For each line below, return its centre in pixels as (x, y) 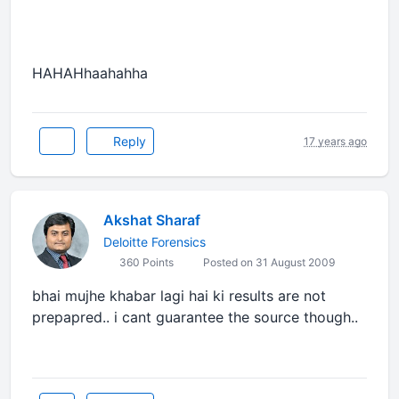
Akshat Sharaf (152, 220)
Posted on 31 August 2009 (268, 263)
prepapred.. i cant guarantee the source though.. (195, 318)
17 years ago (335, 141)
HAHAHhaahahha (92, 73)
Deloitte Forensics (155, 242)
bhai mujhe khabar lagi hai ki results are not (179, 296)
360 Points (145, 263)
